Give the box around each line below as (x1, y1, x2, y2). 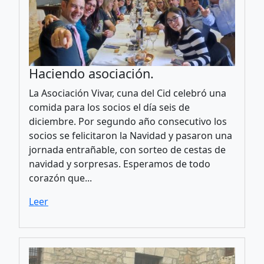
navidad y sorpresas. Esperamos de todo (29, 157, 210, 170)
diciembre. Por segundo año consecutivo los (29, 114, 227, 128)
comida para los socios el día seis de (29, 100, 190, 114)
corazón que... (29, 171, 92, 184)
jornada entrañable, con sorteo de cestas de (29, 143, 226, 156)
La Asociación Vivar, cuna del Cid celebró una (29, 86, 226, 100)
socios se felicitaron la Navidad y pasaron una (29, 128, 232, 142)
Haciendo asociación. (29, 64, 154, 82)
